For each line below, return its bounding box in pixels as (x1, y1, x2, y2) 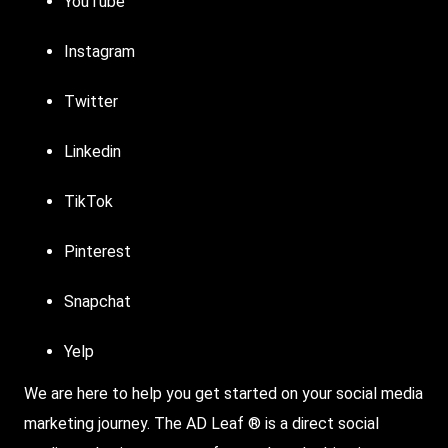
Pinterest (64, 241, 131, 261)
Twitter (64, 91, 118, 111)
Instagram (64, 41, 135, 61)
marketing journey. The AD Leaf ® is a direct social (24, 413, 379, 433)
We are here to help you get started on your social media (24, 383, 423, 403)
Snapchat (64, 291, 131, 311)
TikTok (64, 191, 113, 211)
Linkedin (64, 141, 121, 161)
